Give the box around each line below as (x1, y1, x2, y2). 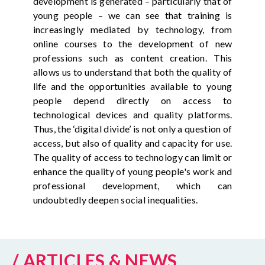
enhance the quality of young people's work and (33, 165, 232, 177)
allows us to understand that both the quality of (33, 66, 232, 77)
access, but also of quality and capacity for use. (33, 137, 232, 148)
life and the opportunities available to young (33, 80, 232, 92)
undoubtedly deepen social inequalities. (33, 193, 198, 205)
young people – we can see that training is (33, 9, 232, 21)
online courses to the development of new (33, 37, 232, 49)
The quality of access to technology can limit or (33, 151, 232, 163)
